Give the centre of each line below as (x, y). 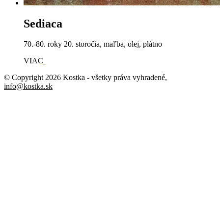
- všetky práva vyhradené (125, 78)
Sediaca (43, 23)
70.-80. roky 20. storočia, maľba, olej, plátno (93, 44)
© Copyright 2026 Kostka (44, 78)
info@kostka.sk (28, 86)
